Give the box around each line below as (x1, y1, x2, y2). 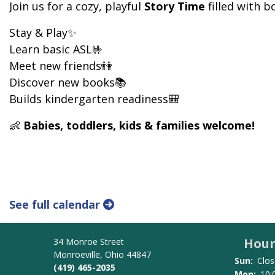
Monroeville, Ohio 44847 (53, 249, 151, 260)
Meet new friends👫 (9, 58, 112, 73)
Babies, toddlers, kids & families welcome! (23, 118, 255, 133)
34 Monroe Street (53, 236, 124, 247)
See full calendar (9, 197, 103, 212)
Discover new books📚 (9, 75, 130, 90)
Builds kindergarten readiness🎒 (9, 91, 182, 106)
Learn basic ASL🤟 (9, 42, 106, 56)
